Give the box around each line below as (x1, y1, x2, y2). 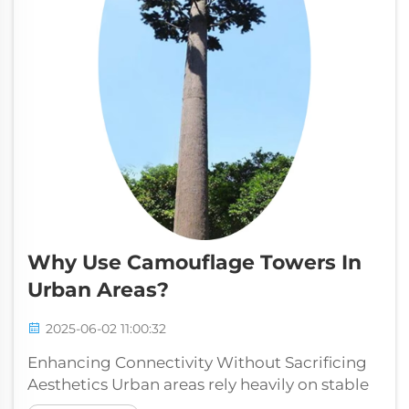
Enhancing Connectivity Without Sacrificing (27, 353, 367, 372)
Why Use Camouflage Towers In (27, 250, 362, 276)
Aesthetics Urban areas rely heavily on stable (27, 375, 369, 394)
